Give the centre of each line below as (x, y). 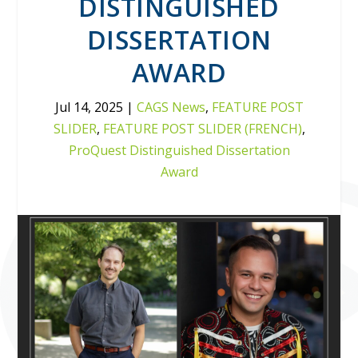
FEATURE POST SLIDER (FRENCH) (202, 129)
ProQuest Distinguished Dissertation (179, 150)
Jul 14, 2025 (89, 107)
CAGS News (171, 107)
